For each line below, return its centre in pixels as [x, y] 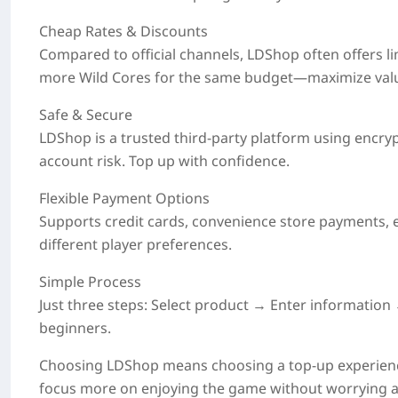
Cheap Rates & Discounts [123, 31]
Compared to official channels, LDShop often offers [213, 54]
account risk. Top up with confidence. [164, 161]
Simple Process [90, 282]
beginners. [75, 328]
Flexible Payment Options [124, 198]
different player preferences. [135, 244]
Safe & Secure [86, 115]
